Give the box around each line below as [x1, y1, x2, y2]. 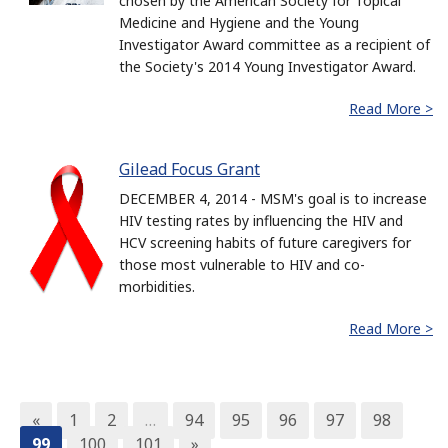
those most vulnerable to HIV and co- [119, 254, 365, 274]
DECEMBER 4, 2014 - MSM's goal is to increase [119, 188, 427, 208]
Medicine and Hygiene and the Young [119, 12, 359, 32]
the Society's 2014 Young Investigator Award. [119, 56, 416, 76]
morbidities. [119, 276, 195, 296]
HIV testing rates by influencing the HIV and [119, 210, 403, 230]
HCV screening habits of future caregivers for [119, 232, 411, 252]
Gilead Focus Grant [119, 157, 260, 180]
